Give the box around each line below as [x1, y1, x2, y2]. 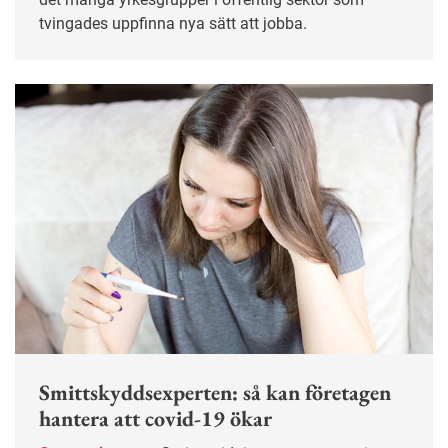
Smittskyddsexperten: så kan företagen [39, 377, 391, 407]
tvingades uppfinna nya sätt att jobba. [39, 14, 307, 34]
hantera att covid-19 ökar [39, 403, 272, 433]
